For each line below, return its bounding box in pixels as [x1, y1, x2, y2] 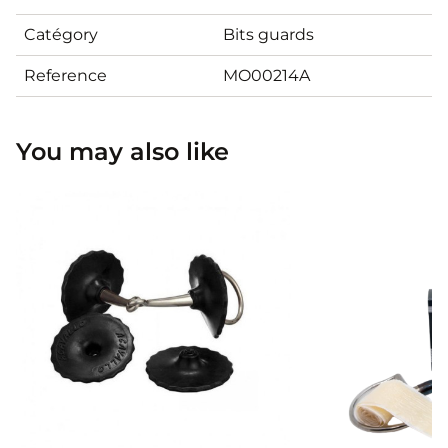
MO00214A [223, 65, 310, 85]
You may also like [16, 136, 229, 166]
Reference [24, 65, 107, 85]
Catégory [24, 24, 98, 44]
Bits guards [223, 24, 314, 44]
